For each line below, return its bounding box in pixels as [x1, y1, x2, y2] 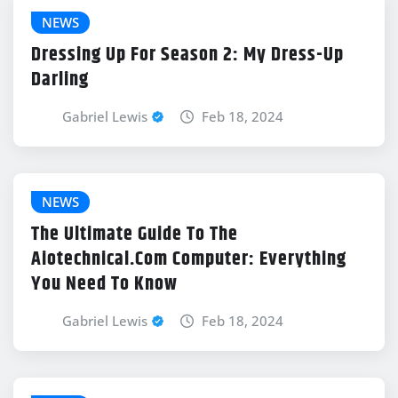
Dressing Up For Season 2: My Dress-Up [31, 39, 344, 70]
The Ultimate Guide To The [31, 219, 238, 250]
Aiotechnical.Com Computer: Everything [31, 243, 346, 275]
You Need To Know [31, 268, 178, 299]
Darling [31, 64, 89, 95]
